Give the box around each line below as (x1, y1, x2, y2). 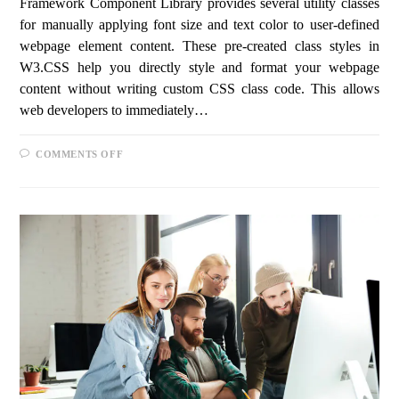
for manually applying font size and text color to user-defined (20, 16, 379, 32)
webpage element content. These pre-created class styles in (20, 37, 379, 53)
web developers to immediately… (20, 102, 209, 118)
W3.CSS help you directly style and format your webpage (20, 59, 379, 75)
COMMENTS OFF (36, 148, 124, 159)
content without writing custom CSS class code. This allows (20, 80, 379, 96)
